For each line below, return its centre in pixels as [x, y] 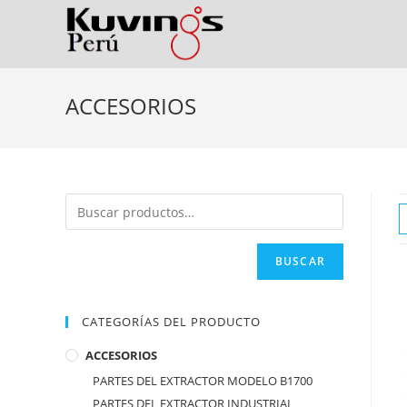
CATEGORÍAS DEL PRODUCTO [171, 322]
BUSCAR [300, 261]
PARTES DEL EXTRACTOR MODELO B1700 [203, 381]
